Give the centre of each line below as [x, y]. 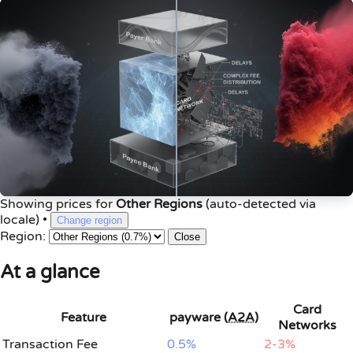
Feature [83, 318]
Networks [307, 326]
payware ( [199, 318]
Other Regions [159, 204]
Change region [89, 221]
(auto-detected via [261, 204]
